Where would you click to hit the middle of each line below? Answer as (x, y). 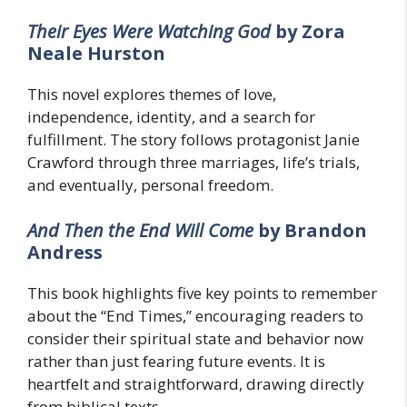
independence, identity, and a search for (171, 117)
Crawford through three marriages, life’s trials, (194, 163)
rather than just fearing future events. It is (176, 361)
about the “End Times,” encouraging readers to (195, 315)
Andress (65, 252)
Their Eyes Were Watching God (151, 32)
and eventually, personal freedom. (150, 185)
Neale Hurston (96, 54)
